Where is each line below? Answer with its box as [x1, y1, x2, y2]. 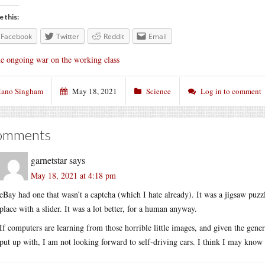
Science [146, 85, 171, 96]
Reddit [104, 31, 124, 41]
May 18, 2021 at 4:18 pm [31, 169, 116, 181]
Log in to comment [201, 85, 261, 96]
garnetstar [31, 153, 67, 166]
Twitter [56, 31, 79, 41]
